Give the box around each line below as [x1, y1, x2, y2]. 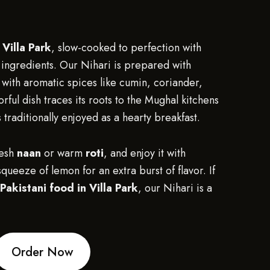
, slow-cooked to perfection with [51, 40, 201, 55]
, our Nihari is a [138, 180, 212, 196]
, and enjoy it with [104, 145, 186, 161]
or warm [41, 145, 86, 161]
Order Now [11, 242, 73, 261]
